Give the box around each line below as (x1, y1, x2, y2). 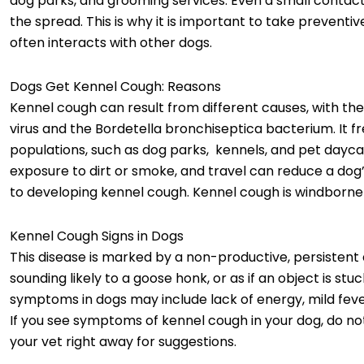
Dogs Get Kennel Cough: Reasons (10, 76, 227, 96)
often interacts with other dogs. (10, 32, 215, 52)
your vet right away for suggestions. (10, 331, 240, 351)
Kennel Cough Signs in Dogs (10, 226, 184, 245)
